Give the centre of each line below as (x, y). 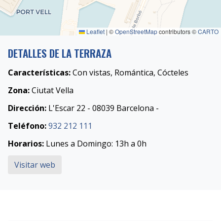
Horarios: (26, 144)
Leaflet (95, 32)
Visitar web (35, 165)
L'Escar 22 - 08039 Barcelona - (103, 108)
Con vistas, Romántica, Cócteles (129, 73)
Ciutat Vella (52, 91)
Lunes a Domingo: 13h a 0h (95, 144)
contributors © (178, 32)
